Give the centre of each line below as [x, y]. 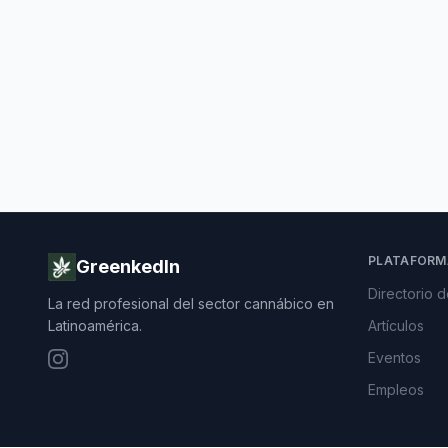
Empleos [396, 389]
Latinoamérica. [95, 325]
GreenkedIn [128, 266]
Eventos [394, 357]
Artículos [396, 325]
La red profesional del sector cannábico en [191, 303]
